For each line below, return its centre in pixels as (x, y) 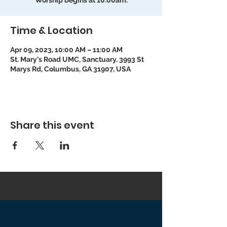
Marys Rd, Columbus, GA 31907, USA (70, 69)
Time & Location (51, 30)
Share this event (52, 125)
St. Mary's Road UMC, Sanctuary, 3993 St (77, 59)
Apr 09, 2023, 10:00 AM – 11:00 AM (66, 50)
